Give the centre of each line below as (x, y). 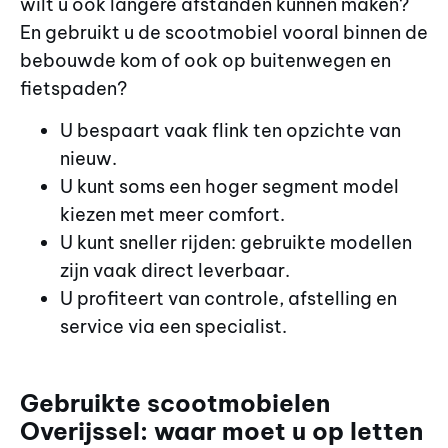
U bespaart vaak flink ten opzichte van (230, 131)
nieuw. (88, 159)
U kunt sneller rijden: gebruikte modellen (236, 243)
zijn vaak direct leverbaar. (175, 271)
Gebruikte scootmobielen (175, 403)
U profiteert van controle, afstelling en (228, 299)
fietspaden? (73, 88)
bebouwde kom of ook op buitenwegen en (205, 60)
